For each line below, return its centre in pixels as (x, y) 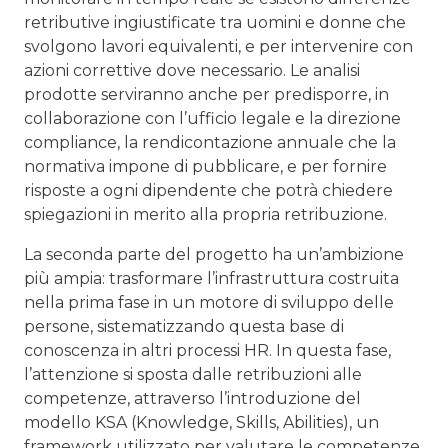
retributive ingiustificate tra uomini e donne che (215, 23)
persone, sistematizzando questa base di (184, 327)
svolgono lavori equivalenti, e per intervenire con (218, 47)
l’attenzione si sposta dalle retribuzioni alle (193, 375)
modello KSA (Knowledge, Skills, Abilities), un (201, 423)
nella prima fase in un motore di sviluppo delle (209, 303)
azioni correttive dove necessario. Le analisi (192, 71)
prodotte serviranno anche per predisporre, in (206, 95)
